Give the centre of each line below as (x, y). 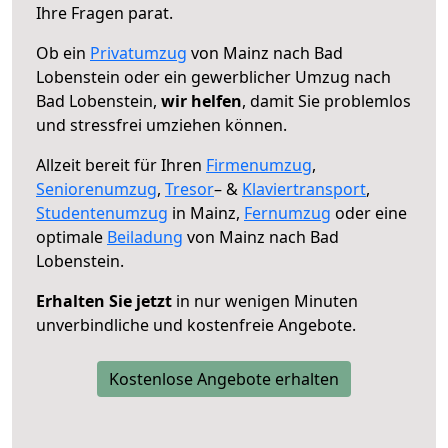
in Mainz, (206, 212)
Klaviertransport (304, 188)
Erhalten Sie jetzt (104, 300)
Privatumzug (138, 52)
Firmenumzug (259, 164)
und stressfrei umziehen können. (161, 124)
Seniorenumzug (96, 188)
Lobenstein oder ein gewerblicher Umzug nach (213, 76)
